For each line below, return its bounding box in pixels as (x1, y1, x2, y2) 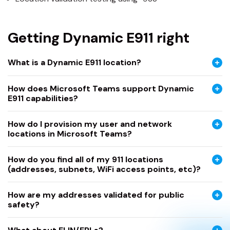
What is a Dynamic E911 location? (8, 57, 141, 68)
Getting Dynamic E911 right (8, 28, 189, 47)
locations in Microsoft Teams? (8, 128, 132, 139)
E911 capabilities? (8, 93, 78, 104)
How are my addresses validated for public (8, 189, 184, 200)
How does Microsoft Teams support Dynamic (8, 83, 194, 94)
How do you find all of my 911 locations (8, 154, 163, 165)
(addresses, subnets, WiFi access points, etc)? (8, 164, 201, 175)
